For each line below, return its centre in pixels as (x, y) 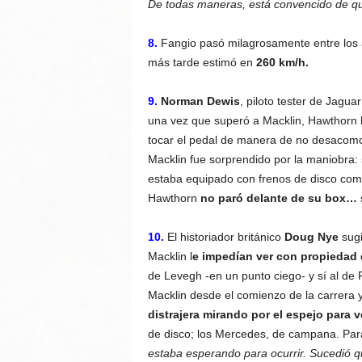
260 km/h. (280, 62)
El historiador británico (225, 237)
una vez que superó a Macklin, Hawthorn (254, 120)
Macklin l (170, 256)
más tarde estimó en (200, 62)
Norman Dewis (200, 101)
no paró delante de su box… (278, 198)
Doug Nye (311, 237)
